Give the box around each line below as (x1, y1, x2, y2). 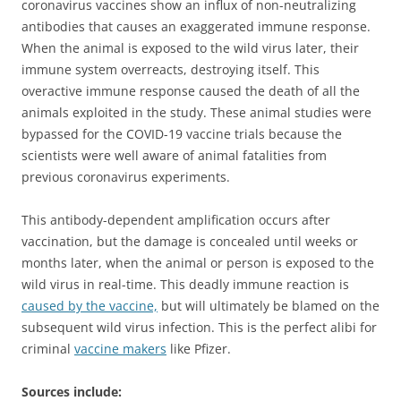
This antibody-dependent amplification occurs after (21, 211, 330, 229)
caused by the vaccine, (21, 297, 158, 315)
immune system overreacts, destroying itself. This (21, 61, 320, 79)
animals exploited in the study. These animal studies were (21, 104, 371, 122)
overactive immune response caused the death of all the (21, 82, 360, 100)
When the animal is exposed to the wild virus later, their (21, 39, 359, 57)
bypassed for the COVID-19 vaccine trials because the (21, 125, 342, 143)
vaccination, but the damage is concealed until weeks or (21, 233, 358, 251)
